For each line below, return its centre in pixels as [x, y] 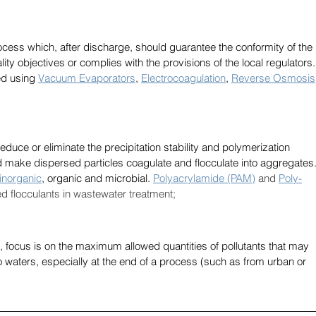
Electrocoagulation [183, 78]
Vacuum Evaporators [87, 78]
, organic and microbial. [97, 178]
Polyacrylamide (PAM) [204, 178]
